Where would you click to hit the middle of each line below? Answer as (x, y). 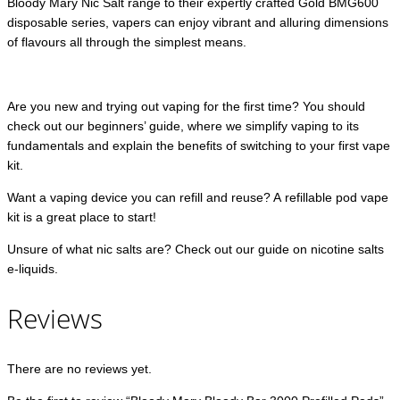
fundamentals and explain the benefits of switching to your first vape (199, 145)
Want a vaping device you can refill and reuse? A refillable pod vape (198, 197)
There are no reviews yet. (79, 368)
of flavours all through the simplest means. (127, 42)
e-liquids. (33, 268)
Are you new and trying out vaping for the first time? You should (186, 106)
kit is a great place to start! (82, 217)
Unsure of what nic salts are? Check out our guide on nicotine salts (196, 249)
